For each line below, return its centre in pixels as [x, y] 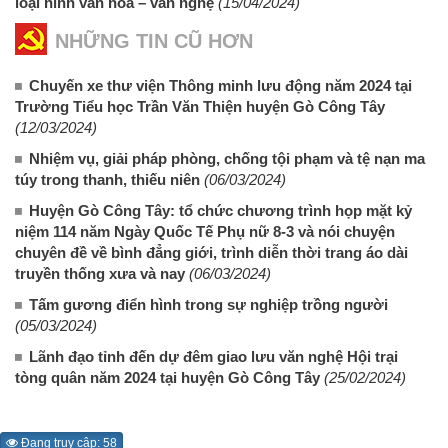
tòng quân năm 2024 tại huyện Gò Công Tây [167, 377]
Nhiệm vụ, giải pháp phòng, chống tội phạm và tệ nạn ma [227, 158]
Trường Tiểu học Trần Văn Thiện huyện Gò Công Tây [200, 106]
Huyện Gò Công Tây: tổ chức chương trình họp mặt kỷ [220, 210]
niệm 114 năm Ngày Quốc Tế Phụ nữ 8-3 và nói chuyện [205, 231]
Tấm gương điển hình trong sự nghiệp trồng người [208, 304]
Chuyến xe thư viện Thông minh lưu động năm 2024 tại [220, 85]
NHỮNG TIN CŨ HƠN [154, 40]
